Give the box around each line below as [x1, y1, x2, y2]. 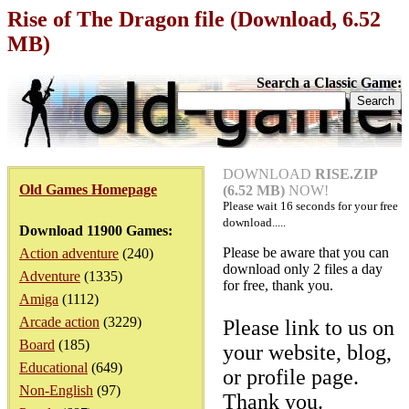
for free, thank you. [223, 278, 333, 293]
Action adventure [19, 246, 119, 261]
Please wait [223, 199, 280, 213]
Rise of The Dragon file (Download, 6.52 [7, 7, 381, 31]
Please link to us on [223, 316, 394, 340]
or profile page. [223, 365, 359, 389]
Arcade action [19, 314, 100, 330]
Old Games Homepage [19, 182, 157, 197]
